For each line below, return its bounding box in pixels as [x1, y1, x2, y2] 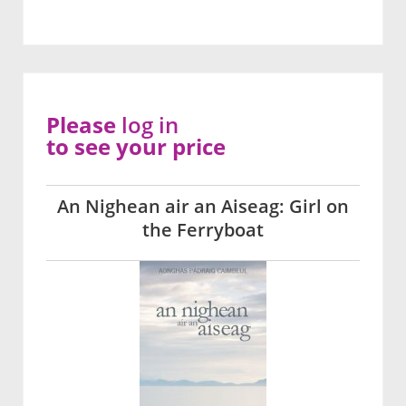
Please [46, 110, 121, 140]
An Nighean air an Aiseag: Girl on [57, 194, 349, 219]
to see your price [46, 131, 226, 162]
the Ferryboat [142, 217, 264, 243]
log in [121, 110, 179, 140]
